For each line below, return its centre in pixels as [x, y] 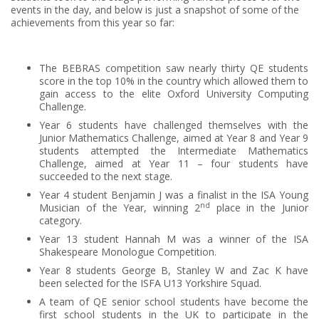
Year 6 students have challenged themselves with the [174, 125]
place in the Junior [259, 208]
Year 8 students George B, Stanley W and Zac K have [174, 270]
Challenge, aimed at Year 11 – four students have [174, 163]
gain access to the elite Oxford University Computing [174, 94]
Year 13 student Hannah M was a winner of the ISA [174, 239]
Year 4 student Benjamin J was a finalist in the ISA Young [174, 195]
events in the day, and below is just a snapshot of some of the [155, 10]
